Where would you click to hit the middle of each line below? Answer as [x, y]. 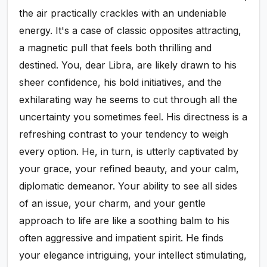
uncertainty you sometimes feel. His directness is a [133, 117]
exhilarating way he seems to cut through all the [128, 100]
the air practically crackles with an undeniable [123, 13]
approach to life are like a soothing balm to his [125, 221]
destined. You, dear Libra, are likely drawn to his [128, 65]
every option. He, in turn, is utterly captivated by [129, 152]
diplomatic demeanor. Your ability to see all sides [128, 186]
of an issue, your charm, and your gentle [113, 204]
